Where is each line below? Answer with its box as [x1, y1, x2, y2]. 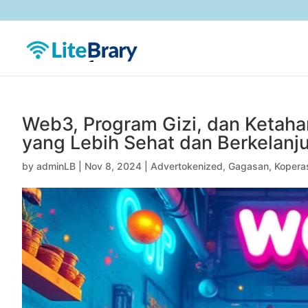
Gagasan [228, 160, 269, 172]
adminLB [36, 160, 76, 172]
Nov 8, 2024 [85, 160, 142, 172]
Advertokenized [151, 160, 223, 172]
